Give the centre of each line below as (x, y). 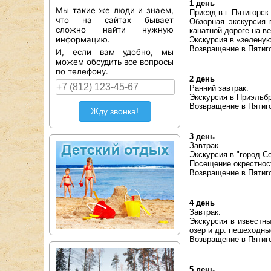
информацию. (83, 39)
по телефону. (82, 71)
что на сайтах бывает (115, 20)
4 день (202, 203)
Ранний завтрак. (219, 88)
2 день (202, 79)
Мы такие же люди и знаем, (115, 10)
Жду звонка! (115, 111)
